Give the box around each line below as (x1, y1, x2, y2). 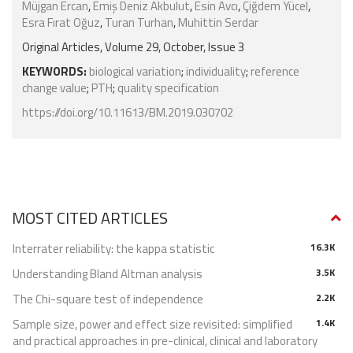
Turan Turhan (105, 13, 173, 32)
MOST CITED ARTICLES (12, 206, 168, 231)
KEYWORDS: (22, 62, 87, 81)
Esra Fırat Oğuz (22, 13, 100, 32)
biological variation (89, 62, 181, 81)
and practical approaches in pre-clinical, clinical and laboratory (13, 332, 318, 351)
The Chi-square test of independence (13, 290, 203, 309)
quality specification (117, 79, 219, 98)
